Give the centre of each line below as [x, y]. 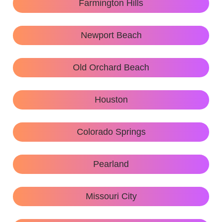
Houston [111, 100]
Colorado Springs [111, 132]
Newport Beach [111, 35]
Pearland [111, 164]
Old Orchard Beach [111, 68]
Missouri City [111, 196]
